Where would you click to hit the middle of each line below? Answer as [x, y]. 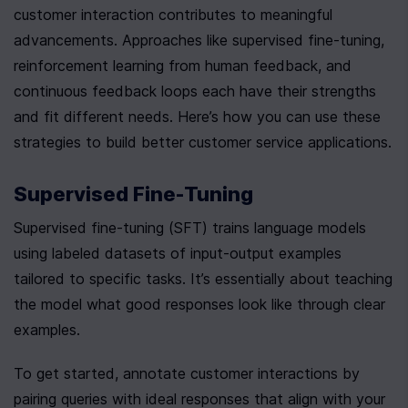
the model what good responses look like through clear [199, 304]
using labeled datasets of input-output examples [178, 253]
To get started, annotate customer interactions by [187, 373]
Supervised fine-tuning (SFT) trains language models [190, 228]
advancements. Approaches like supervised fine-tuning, [199, 40]
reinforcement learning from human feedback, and [183, 66]
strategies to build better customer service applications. [203, 142]
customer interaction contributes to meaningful [173, 15]
